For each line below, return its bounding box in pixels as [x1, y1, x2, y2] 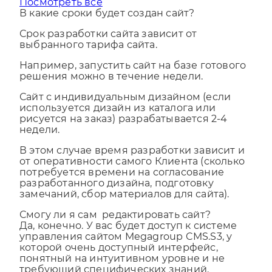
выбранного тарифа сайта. [19, 49, 157, 61]
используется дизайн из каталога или [19, 112, 216, 124]
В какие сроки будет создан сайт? [19, 18, 195, 30]
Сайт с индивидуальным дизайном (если [19, 101, 231, 114]
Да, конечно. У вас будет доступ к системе [19, 230, 237, 242]
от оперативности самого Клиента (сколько [19, 166, 245, 178]
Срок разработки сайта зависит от [19, 38, 197, 50]
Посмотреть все [19, 7, 103, 19]
